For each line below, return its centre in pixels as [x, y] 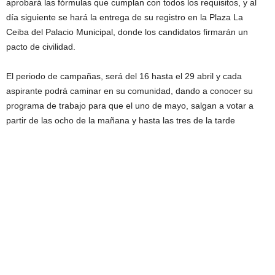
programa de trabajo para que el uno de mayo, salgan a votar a [130, 106]
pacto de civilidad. [41, 47]
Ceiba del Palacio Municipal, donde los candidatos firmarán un [127, 32]
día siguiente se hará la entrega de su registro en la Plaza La [125, 17]
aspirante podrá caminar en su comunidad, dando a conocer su [130, 91]
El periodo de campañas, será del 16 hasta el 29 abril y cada [124, 76]
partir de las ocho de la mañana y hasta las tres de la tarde [121, 120]
